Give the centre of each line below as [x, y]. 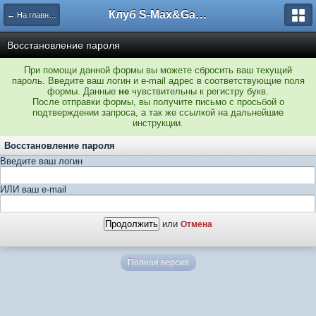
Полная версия [158, 262]
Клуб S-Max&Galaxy [201, 14]
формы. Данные [83, 91]
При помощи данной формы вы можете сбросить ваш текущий [158, 70]
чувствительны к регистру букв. [199, 91]
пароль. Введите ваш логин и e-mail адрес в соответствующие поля [158, 81]
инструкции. [158, 123]
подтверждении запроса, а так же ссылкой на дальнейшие [158, 113]
